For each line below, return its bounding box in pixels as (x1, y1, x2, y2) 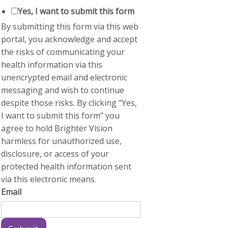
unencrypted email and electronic (1, 72, 128, 83)
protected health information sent (1, 161, 132, 172)
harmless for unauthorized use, (1, 135, 122, 147)
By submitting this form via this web (1, 21, 139, 32)
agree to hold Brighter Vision (1, 123, 113, 134)
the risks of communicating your (1, 46, 125, 58)
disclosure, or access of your (1, 148, 109, 159)
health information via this (1, 59, 103, 70)
